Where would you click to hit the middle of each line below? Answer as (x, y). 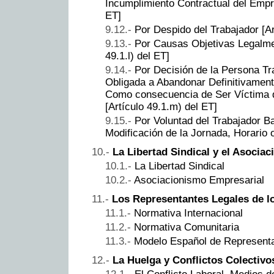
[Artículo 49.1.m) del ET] (161, 106)
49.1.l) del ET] (137, 56)
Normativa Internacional (188, 213)
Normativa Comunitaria (187, 227)
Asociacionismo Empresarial (199, 180)
